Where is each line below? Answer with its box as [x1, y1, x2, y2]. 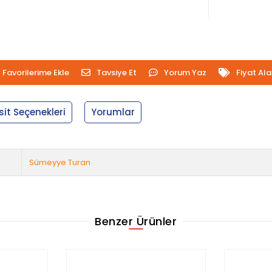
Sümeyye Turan [29, 156, 91, 168]
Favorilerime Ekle [2, 66, 69, 78]
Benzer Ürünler [95, 213, 177, 229]
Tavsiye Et [96, 66, 137, 78]
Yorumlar [91, 105, 135, 118]
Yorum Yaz [163, 66, 206, 78]
